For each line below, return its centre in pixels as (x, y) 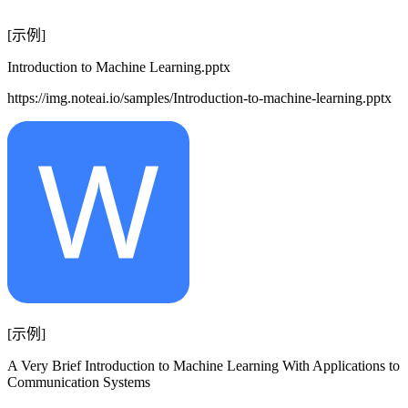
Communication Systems (79, 382)
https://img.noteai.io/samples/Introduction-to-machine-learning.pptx (199, 98)
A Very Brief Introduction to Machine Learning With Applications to (204, 366)
